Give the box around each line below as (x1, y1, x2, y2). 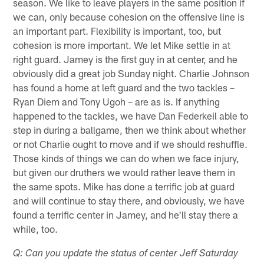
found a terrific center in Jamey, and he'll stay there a (13, 208, 239, 220)
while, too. (13, 222, 58, 235)
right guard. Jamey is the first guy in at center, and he (13, 52, 238, 65)
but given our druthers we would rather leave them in (13, 166, 236, 178)
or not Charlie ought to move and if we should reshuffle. (13, 137, 248, 150)
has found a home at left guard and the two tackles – (13, 81, 235, 93)
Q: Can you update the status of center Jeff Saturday (13, 249, 239, 259)
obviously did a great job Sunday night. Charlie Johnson (13, 67, 250, 79)
